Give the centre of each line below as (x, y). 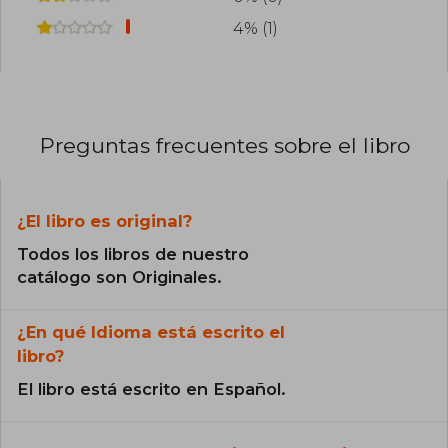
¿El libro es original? (104, 221)
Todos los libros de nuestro (133, 254)
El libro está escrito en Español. (151, 389)
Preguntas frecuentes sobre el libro (225, 146)
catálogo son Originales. (119, 277)
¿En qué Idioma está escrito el (151, 332)
